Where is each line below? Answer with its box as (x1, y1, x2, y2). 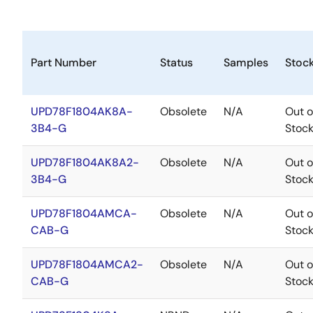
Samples (224, 55, 268, 70)
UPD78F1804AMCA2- (31, 257, 143, 272)
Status (160, 55, 193, 70)
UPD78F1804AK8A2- (31, 155, 139, 170)
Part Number (31, 55, 96, 70)
